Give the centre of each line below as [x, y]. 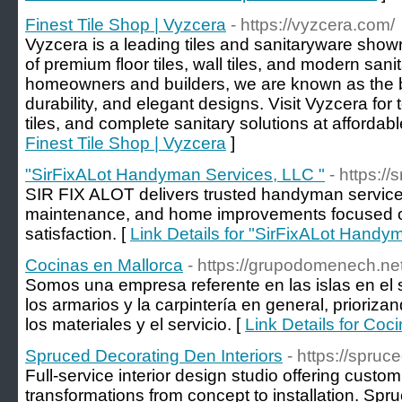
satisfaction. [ [78, 234]
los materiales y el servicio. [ [135, 324]
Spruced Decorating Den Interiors [154, 356]
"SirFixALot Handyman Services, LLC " [175, 175]
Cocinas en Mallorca [104, 265]
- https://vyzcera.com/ [313, 25]
